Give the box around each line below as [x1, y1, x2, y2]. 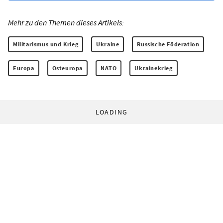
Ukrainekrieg [134, 64, 173, 72]
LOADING [95, 107, 128, 116]
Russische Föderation [137, 40, 200, 48]
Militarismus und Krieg [13, 40, 79, 48]
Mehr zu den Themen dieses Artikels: [8, 17, 124, 27]
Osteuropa [52, 64, 83, 72]
